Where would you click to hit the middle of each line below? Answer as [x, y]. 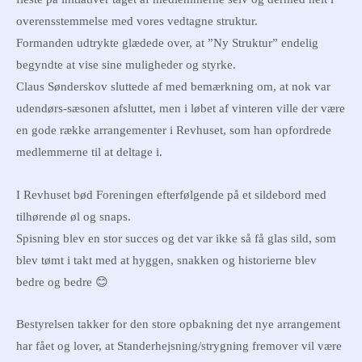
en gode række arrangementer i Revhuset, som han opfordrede [174, 130]
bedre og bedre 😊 [62, 282]
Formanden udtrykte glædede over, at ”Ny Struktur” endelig [167, 43]
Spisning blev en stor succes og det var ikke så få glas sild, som [176, 238]
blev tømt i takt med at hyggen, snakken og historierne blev [166, 260]
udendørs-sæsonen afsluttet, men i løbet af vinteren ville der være [181, 109]
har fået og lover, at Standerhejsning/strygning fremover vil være [179, 346]
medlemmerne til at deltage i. [89, 152]
